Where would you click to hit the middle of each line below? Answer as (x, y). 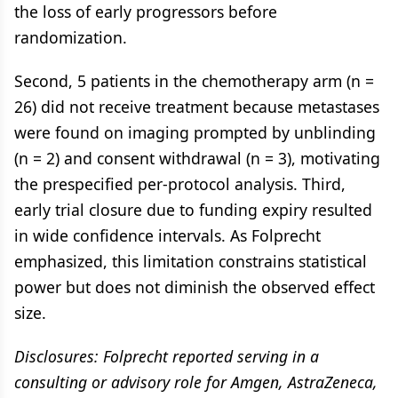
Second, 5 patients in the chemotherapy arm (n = (194, 81)
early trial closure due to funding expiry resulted (193, 210)
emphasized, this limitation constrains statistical (191, 261)
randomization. (71, 37)
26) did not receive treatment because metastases (197, 107)
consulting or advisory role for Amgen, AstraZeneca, (196, 382)
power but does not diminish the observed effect (195, 287)
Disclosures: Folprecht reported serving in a (167, 356)
